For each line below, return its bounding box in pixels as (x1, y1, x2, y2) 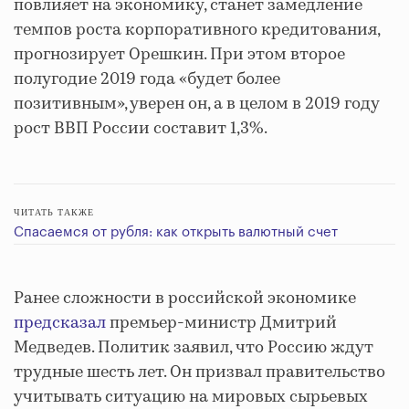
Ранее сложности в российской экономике (14, 286, 356, 310)
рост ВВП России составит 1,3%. (14, 116, 270, 141)
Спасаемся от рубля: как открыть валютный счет (14, 225, 338, 239)
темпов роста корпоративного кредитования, (14, 17, 380, 42)
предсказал (14, 310, 106, 335)
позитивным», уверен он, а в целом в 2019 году (14, 91, 379, 116)
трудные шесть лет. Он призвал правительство (14, 360, 385, 384)
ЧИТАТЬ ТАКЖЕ (14, 206, 94, 217)
